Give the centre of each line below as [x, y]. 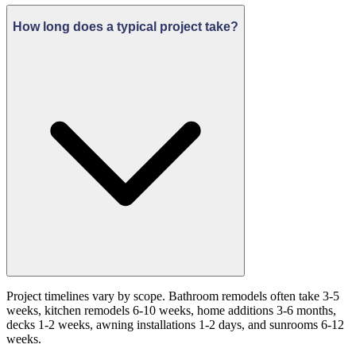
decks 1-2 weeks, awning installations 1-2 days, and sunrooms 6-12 [175, 325]
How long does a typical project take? [126, 26]
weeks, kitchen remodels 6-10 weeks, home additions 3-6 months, [171, 311]
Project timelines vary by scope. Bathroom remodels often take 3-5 [173, 296]
